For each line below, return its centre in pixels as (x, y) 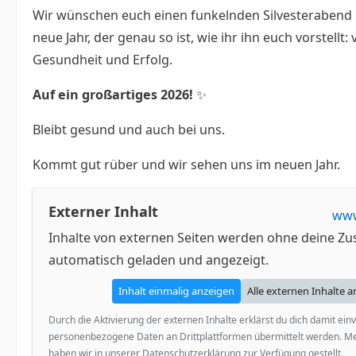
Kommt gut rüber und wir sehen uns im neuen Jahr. (186, 164)
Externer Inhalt (103, 211)
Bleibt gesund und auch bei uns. (129, 129)
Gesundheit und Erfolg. (103, 59)
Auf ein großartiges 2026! (113, 94)
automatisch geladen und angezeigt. (159, 260)
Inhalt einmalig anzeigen (176, 291)
